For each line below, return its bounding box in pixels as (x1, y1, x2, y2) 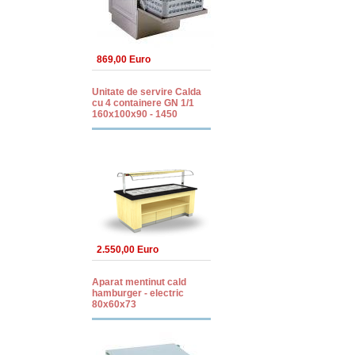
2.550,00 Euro (97, 244, 158, 255)
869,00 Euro (97, 54, 151, 65)
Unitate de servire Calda (92, 86, 201, 97)
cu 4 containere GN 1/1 (92, 97, 194, 109)
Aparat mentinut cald (92, 277, 186, 288)
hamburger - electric (92, 288, 184, 299)
